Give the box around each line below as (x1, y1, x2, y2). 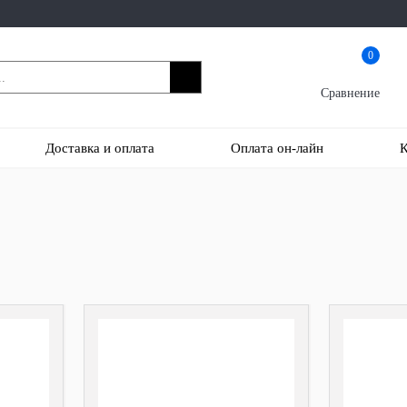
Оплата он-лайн (230, 141, 323, 155)
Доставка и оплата (45, 141, 155, 155)
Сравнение (321, 85, 380, 100)
